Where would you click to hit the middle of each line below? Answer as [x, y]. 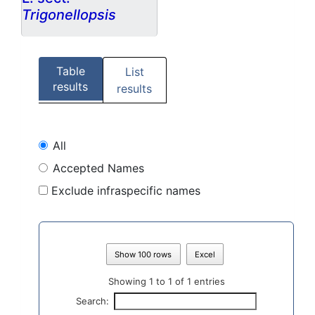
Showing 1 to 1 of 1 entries [166, 281]
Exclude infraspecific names [126, 190]
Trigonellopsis [69, 15]
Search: [93, 301]
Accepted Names [98, 168]
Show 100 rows [143, 254]
